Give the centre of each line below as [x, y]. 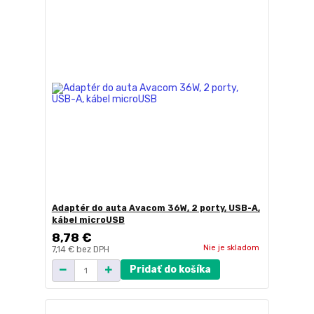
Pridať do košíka [170, 269]
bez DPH [93, 249]
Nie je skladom [231, 248]
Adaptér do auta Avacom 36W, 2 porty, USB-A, [156, 208]
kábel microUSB [88, 220]
